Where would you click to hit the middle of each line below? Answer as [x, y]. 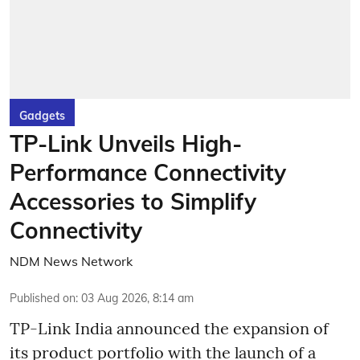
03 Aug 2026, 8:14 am [137, 298]
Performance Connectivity [148, 172]
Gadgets [42, 116]
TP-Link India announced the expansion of [169, 328]
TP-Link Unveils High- [126, 143]
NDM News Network [71, 261]
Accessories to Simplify [133, 201]
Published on [43, 298]
